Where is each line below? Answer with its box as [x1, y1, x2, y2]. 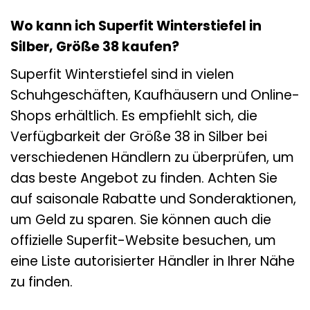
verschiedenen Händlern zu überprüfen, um [10, 147, 294, 167]
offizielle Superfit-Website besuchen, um [10, 230, 276, 250]
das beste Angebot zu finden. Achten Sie [10, 168, 277, 188]
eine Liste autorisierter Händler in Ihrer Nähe [10, 251, 295, 271]
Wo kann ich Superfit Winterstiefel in [10, 17, 262, 36]
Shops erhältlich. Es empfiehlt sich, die [10, 106, 257, 125]
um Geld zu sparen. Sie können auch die [10, 210, 271, 229]
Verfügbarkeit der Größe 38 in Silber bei [10, 127, 267, 146]
